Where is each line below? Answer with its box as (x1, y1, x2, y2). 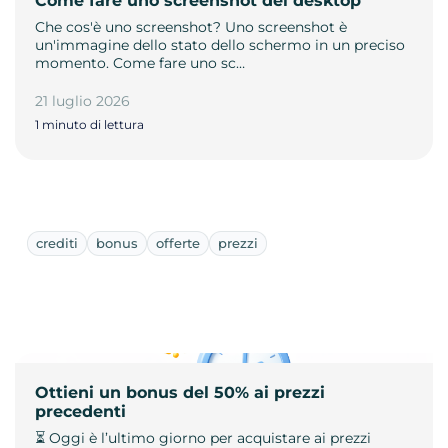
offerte (156, 234, 200, 251)
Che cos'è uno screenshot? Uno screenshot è (35, 17, 347, 36)
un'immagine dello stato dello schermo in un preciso (35, 35, 405, 54)
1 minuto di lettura (35, 116, 144, 132)
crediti (36, 234, 78, 251)
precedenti (35, 401, 126, 421)
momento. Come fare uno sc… (35, 53, 245, 72)
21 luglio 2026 (35, 91, 130, 110)
